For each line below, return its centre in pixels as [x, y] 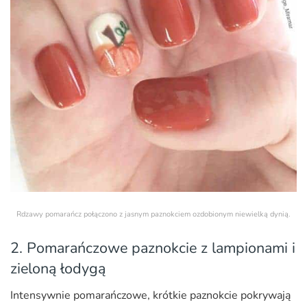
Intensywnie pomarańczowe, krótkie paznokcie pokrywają [150, 296]
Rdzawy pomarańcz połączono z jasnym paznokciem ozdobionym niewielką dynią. [153, 214]
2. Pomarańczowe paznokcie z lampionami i [153, 248]
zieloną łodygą [58, 269]
